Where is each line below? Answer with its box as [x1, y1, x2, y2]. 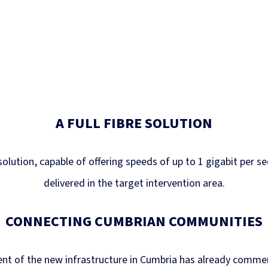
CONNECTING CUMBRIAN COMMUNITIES [5, 211, 263, 232]
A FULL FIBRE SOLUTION [56, 112, 212, 134]
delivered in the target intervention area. [43, 175, 225, 191]
